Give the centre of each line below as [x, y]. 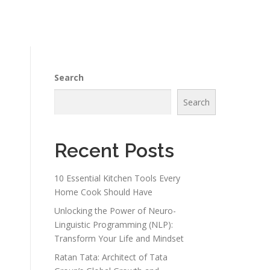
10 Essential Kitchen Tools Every [117, 178]
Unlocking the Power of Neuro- [115, 211]
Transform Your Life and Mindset [119, 238]
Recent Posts [114, 150]
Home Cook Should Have [103, 192]
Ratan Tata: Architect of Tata [111, 257]
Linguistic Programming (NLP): [114, 224]
